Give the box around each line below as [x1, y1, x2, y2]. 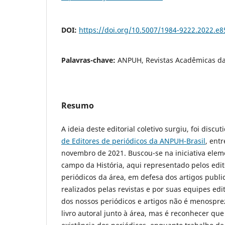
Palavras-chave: [61, 55, 118, 65]
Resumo [61, 100, 94, 111]
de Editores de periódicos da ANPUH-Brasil [61, 136, 205, 146]
